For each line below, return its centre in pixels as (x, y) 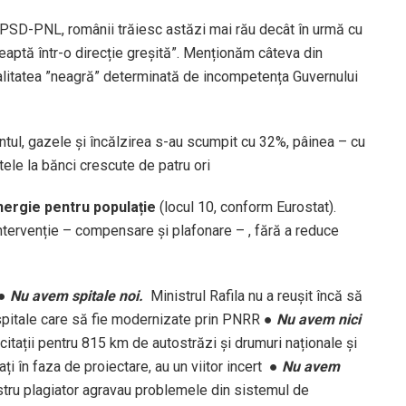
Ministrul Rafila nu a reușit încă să (256, 295)
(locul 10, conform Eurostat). (248, 207)
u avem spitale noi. (83, 295)
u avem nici (324, 319)
